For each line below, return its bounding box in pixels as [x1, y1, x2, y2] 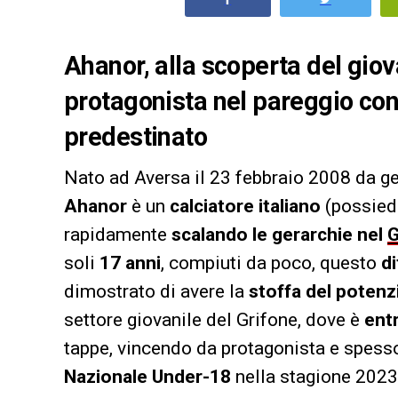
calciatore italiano [170, 195, 321, 217]
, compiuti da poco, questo [161, 251, 381, 274]
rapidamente [64, 223, 171, 245]
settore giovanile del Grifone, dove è [64, 308, 364, 330]
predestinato [64, 121, 208, 152]
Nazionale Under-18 [64, 365, 231, 387]
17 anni [99, 251, 161, 274]
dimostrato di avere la [64, 280, 249, 302]
